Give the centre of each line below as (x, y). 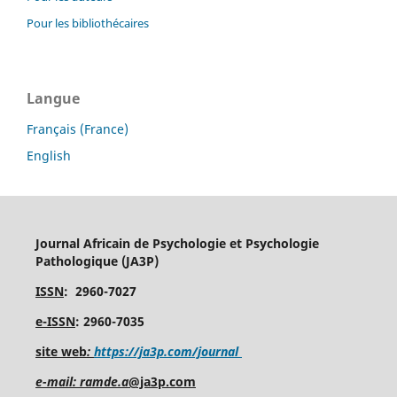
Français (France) (78, 128)
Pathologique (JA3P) (97, 261)
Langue (53, 98)
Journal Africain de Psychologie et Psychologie (177, 243)
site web (61, 351)
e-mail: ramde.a (82, 381)
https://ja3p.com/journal (167, 351)
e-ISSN (55, 321)
